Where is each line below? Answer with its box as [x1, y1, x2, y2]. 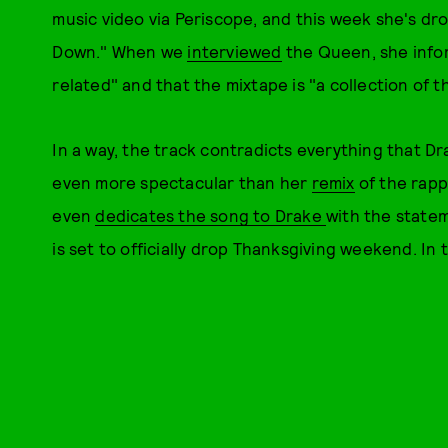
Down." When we [52, 41, 188, 61]
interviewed [187, 41, 282, 61]
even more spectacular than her [52, 172, 312, 192]
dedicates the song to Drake [95, 205, 326, 225]
